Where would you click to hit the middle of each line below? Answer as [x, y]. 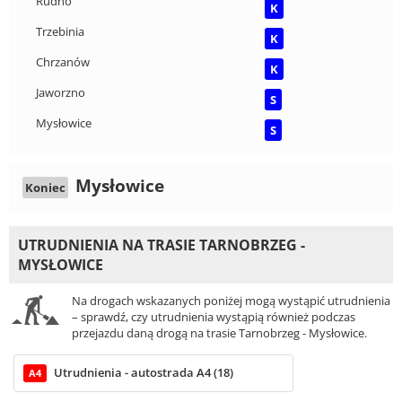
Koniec [45, 188]
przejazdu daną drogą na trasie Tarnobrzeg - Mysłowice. [219, 333]
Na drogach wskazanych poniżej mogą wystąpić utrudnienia [231, 301]
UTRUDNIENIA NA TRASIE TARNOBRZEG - [162, 245]
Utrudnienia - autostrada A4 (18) [144, 373]
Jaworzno [61, 93]
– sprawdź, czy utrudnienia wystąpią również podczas [214, 317]
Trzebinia [60, 32]
